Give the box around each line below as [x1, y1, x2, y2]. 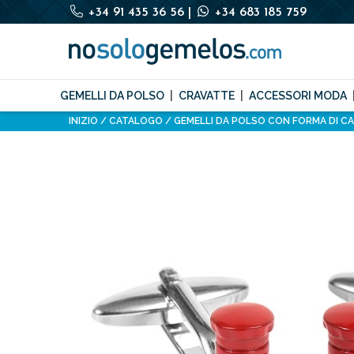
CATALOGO [109, 115, 163, 126]
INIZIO [69, 115, 98, 126]
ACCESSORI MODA [249, 89, 347, 102]
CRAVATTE [179, 89, 235, 102]
